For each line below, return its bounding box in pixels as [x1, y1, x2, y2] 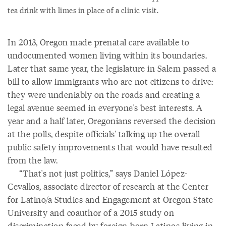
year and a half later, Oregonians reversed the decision [8, 115, 216, 127]
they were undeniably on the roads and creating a [8, 88, 200, 100]
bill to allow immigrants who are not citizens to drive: [8, 75, 213, 87]
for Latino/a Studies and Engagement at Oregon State [8, 193, 213, 205]
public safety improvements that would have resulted [8, 141, 213, 153]
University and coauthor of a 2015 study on [8, 206, 174, 218]
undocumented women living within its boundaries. [8, 49, 207, 61]
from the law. [8, 154, 58, 166]
